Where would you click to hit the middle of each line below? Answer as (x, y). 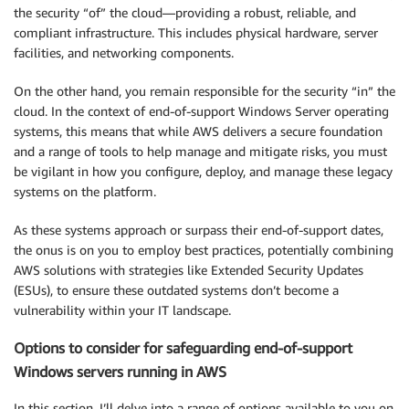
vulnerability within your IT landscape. (122, 310)
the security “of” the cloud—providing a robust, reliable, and (185, 13)
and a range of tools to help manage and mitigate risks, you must (200, 152)
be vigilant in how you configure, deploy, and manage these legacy (203, 172)
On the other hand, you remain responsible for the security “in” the (204, 91)
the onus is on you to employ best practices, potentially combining (204, 250)
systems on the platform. (85, 192)
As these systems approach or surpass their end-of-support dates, (199, 230)
